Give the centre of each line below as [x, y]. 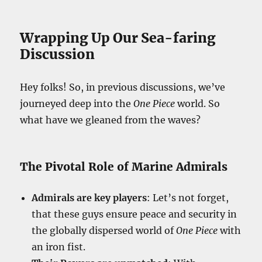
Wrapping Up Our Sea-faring [118, 38]
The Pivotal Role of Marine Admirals [124, 167]
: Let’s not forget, [188, 198]
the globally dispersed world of [104, 231]
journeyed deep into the [77, 104]
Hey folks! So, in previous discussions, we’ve [123, 87]
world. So [198, 104]
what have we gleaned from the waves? [111, 120]
